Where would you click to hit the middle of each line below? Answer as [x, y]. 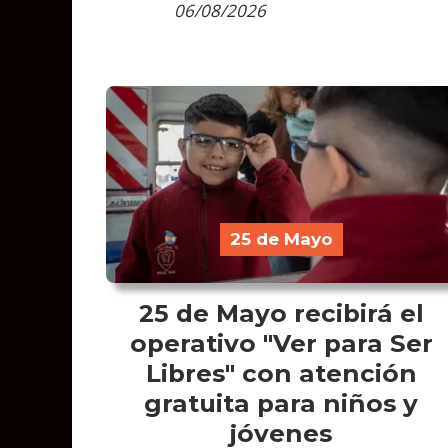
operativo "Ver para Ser [281, 342]
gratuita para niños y [281, 402]
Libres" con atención [281, 372]
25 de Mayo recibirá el [281, 312]
